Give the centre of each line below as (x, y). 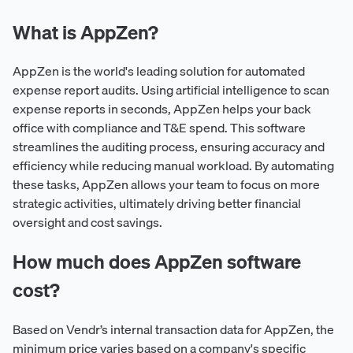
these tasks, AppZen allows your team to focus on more (166, 185)
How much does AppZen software (157, 262)
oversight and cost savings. (87, 223)
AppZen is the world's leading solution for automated (159, 71)
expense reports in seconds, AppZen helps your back (162, 109)
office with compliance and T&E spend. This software (159, 128)
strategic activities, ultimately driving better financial (157, 204)
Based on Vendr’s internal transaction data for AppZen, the (173, 330)
